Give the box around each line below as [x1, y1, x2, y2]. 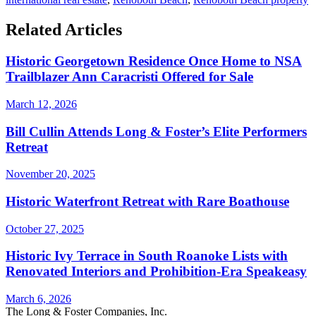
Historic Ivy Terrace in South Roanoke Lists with [6, 248, 288, 264]
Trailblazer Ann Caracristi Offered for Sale [6, 69, 253, 85]
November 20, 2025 [6, 168, 95, 181]
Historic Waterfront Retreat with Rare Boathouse [6, 194, 289, 209]
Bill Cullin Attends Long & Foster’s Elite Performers [6, 123, 307, 139]
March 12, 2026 [6, 97, 77, 110]
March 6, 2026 [6, 293, 71, 305]
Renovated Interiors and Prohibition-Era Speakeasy [6, 264, 307, 279]
